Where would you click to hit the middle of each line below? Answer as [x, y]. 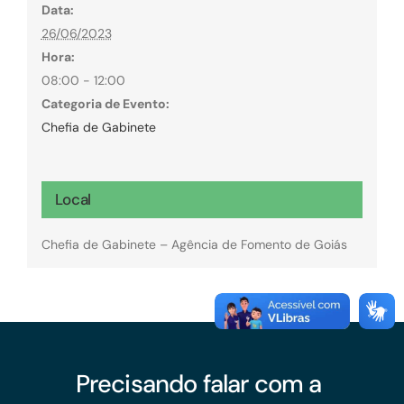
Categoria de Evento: [105, 103]
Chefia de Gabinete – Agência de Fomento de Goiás [194, 244]
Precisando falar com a [198, 384]
